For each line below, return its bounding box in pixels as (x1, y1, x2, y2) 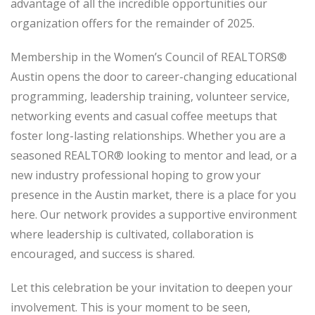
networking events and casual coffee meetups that (11, 108, 277, 124)
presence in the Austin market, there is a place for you (11, 186, 296, 202)
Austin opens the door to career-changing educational (11, 68, 297, 84)
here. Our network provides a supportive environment (11, 206, 297, 222)
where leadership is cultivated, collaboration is (11, 226, 254, 242)
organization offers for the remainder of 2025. (11, 15, 255, 31)
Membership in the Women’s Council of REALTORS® (11, 49, 287, 65)
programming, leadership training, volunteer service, (11, 88, 290, 104)
